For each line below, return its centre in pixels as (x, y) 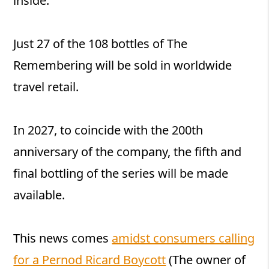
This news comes (63, 238)
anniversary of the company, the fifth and (128, 152)
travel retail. (46, 87)
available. (39, 195)
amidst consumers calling (183, 238)
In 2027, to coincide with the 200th (108, 130)
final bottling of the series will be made (121, 174)
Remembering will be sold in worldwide (123, 65)
